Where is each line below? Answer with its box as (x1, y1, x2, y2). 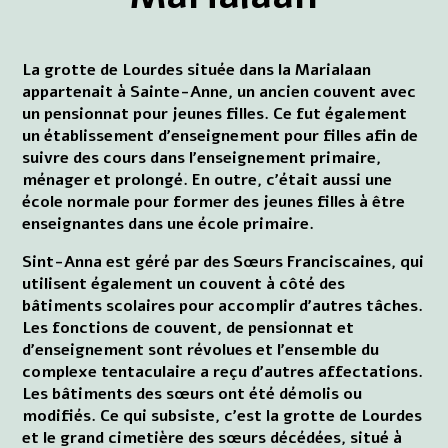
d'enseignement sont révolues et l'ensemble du (22, 338, 380, 361)
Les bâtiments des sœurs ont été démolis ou (22, 382, 363, 405)
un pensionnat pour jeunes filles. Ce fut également (22, 102, 408, 125)
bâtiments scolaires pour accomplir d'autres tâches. (22, 294, 424, 317)
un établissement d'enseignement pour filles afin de (22, 124, 419, 147)
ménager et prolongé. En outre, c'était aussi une (22, 168, 393, 191)
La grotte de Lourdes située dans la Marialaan (22, 58, 372, 81)
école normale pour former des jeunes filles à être (22, 190, 406, 213)
